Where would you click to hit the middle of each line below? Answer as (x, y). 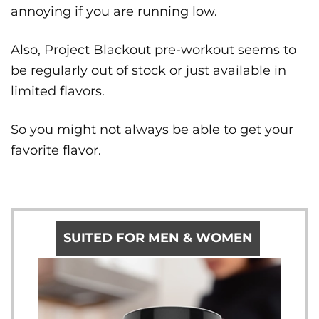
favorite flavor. (56, 151)
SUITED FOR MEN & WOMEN (158, 238)
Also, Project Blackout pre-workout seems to (153, 50)
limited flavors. (58, 91)
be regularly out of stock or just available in (148, 71)
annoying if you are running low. (114, 12)
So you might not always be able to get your (152, 130)
